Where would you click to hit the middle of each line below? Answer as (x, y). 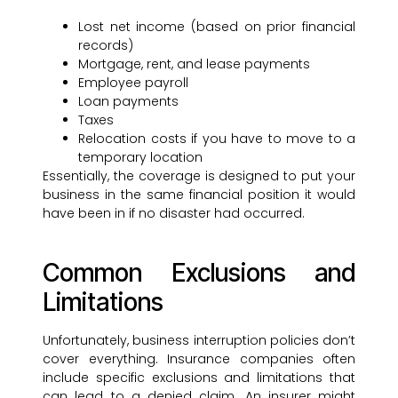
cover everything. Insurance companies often (199, 359)
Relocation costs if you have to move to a (217, 139)
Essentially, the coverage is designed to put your (199, 176)
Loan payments (128, 102)
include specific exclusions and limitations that (199, 378)
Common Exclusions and (199, 273)
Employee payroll (133, 83)
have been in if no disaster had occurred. (174, 214)
